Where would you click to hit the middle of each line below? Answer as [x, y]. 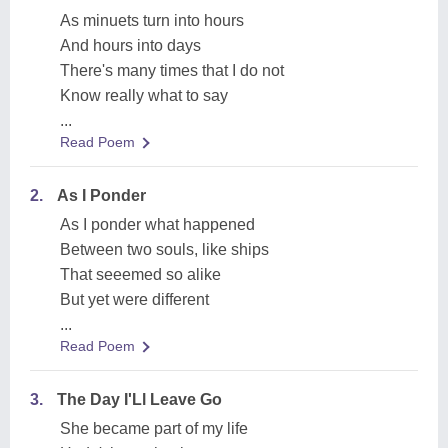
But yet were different [134, 299]
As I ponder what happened [157, 224]
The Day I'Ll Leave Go [139, 399]
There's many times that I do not [172, 70]
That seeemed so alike [140, 274]
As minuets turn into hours [152, 20]
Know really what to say [144, 95]
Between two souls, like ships [164, 249]
